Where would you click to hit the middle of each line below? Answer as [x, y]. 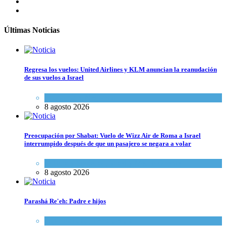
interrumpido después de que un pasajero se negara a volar [108, 143]
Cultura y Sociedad [75, 163]
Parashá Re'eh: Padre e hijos [65, 201]
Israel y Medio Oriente [145, 163]
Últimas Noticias [32, 30]
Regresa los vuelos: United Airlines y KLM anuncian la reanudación [121, 70]
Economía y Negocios [80, 97]
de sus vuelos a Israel [54, 78]
